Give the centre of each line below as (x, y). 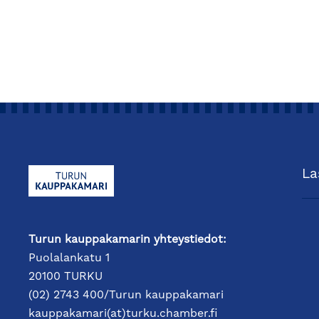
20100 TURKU (66, 277)
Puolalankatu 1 (69, 258)
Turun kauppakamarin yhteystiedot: (127, 240)
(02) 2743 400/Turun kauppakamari (126, 295)
